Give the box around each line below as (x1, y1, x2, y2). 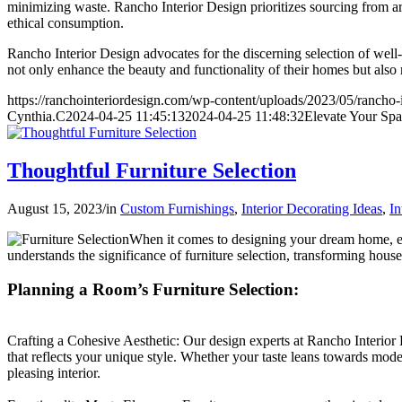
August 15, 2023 (7, 200, 102, 216)
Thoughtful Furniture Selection (7, 158, 296, 182)
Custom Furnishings (120, 200, 234, 216)
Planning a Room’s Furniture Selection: (7, 280, 303, 300)
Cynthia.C (7, 108, 66, 124)
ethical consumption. (7, 14, 124, 31)
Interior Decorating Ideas (241, 200, 382, 216)
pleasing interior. (7, 365, 100, 381)
